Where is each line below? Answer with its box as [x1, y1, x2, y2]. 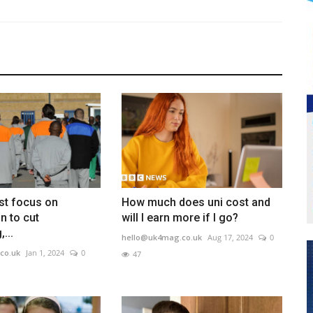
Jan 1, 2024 [25, 247, 64, 259]
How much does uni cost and [121, 196, 270, 210]
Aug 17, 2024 [207, 232, 253, 243]
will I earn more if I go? [121, 211, 238, 225]
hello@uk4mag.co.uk [121, 232, 202, 243]
